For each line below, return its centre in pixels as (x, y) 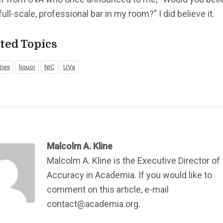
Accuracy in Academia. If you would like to (129, 175)
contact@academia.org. (93, 204)
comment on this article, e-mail (108, 189)
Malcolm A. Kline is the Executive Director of (133, 161)
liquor (27, 67)
